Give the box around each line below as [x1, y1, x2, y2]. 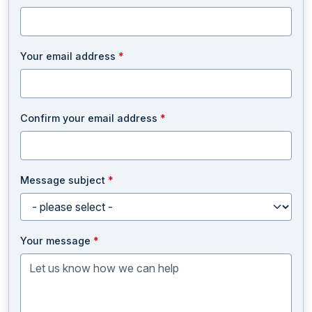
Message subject [20, 174, 108, 186]
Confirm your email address [20, 112, 160, 124]
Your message [20, 235, 93, 247]
